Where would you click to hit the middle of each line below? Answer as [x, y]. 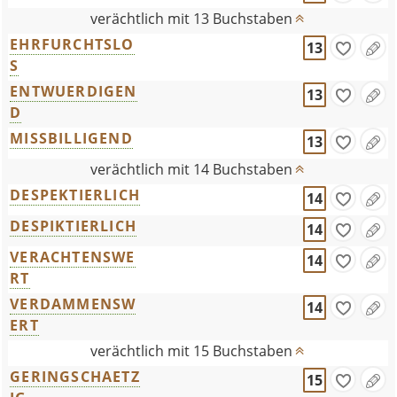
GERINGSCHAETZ [75, 377]
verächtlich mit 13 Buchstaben [191, 19]
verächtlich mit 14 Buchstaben [191, 169]
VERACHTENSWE [73, 257]
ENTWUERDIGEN [74, 91]
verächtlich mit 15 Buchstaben [191, 351]
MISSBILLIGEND [71, 138]
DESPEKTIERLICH [75, 195]
